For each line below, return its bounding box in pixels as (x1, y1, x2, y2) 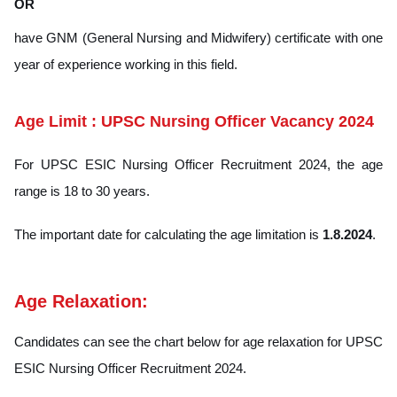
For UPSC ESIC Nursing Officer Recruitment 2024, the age (14, 156, 383, 172)
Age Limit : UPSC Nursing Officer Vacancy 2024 (14, 112, 374, 130)
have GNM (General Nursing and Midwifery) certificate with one (14, 29, 383, 45)
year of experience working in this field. (14, 56, 237, 72)
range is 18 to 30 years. (14, 183, 150, 198)
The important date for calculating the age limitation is (14, 226, 323, 242)
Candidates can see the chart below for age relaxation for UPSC (14, 333, 383, 349)
